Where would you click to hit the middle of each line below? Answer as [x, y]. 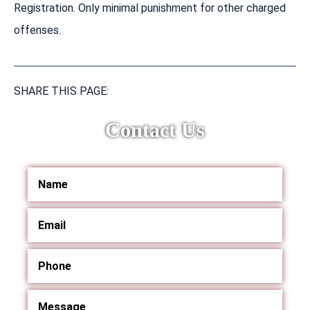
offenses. [37, 30]
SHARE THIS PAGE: [61, 91]
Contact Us [155, 129]
